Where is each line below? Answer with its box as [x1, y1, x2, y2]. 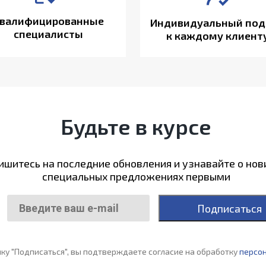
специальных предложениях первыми [42, 170, 230, 183]
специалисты [14, 27, 83, 40]
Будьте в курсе [61, 113, 211, 139]
